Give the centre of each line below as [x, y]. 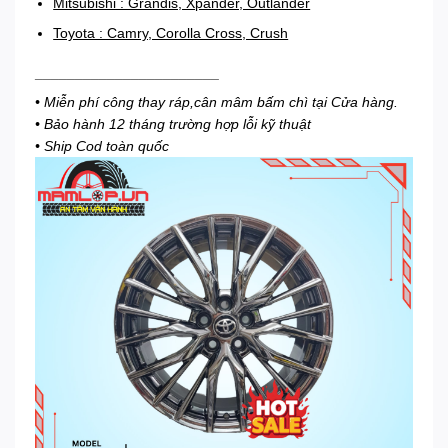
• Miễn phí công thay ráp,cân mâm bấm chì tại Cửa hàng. [216, 102]
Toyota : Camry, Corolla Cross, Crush [171, 33]
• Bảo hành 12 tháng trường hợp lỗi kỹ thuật [173, 124]
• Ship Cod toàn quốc [102, 146]
